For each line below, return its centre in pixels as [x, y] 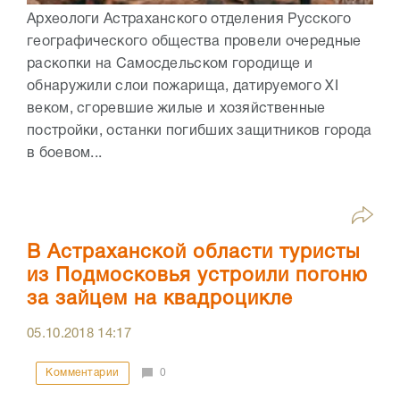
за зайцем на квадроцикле [160, 300]
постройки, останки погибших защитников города [200, 132]
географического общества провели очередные [194, 42]
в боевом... [65, 154]
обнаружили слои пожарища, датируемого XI [183, 87]
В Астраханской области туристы [193, 253]
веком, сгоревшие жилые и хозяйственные [176, 109]
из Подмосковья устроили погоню [197, 276]
